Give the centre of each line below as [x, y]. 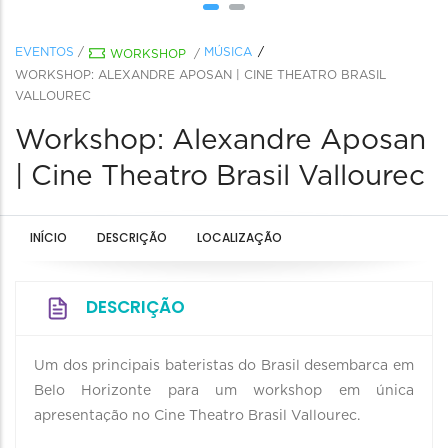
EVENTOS [44, 52]
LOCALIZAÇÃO [239, 237]
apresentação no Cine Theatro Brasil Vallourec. [197, 416]
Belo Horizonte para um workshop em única [224, 391]
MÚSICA [228, 52]
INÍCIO [48, 237]
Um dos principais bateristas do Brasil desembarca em [224, 366]
